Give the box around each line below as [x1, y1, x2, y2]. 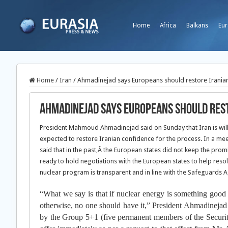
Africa [160, 22, 176, 29]
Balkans [186, 22, 208, 29]
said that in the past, [40, 146, 98, 154]
